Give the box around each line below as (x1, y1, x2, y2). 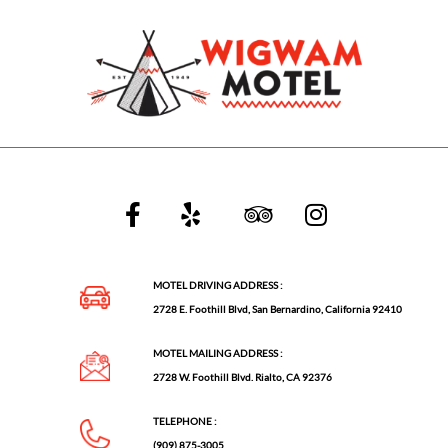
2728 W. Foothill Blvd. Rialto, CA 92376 (153, 371, 333, 384)
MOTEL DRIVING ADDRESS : (153, 279, 284, 292)
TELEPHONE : (153, 415, 218, 428)
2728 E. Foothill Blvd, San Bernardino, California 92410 (153, 303, 403, 316)
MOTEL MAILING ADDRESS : (153, 347, 284, 360)
